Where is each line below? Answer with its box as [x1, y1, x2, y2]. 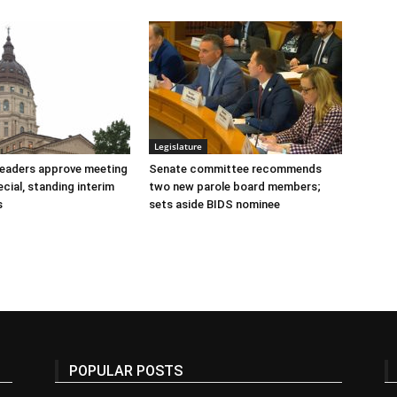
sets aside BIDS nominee [149, 198, 280, 212]
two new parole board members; [149, 180, 321, 194]
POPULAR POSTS [69, 362, 183, 380]
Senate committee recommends [149, 162, 322, 176]
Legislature [154, 140, 202, 153]
